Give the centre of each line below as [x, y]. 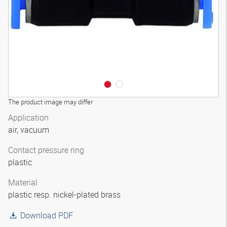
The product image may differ [50, 102]
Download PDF [47, 215]
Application [28, 118]
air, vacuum [30, 130]
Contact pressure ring [46, 150]
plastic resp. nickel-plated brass [65, 195]
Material [23, 182]
